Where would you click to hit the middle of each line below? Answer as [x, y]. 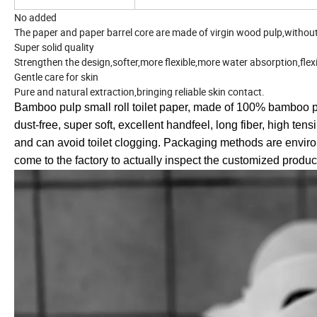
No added [35, 17]
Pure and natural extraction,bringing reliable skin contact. [139, 91]
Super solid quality [54, 47]
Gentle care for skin [56, 76]
